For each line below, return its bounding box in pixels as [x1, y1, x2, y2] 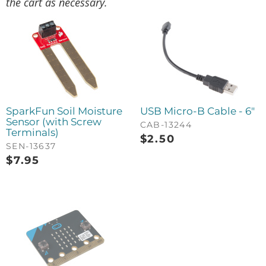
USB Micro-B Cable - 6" [140, 104, 255, 117]
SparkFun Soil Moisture [6, 104, 122, 117]
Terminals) [6, 126, 59, 138]
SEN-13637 [6, 140, 56, 151]
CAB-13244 [140, 119, 192, 130]
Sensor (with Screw [6, 115, 102, 128]
